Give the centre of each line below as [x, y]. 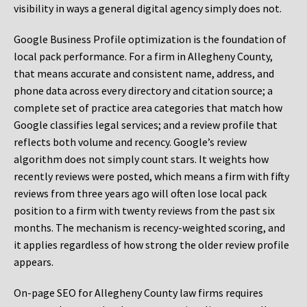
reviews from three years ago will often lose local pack [140, 194]
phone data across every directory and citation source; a [143, 91]
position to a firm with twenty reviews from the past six [144, 211]
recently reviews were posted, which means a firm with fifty [151, 176]
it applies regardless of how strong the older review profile [151, 245]
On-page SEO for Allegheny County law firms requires [138, 293]
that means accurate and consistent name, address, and [144, 74]
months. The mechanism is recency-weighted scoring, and [149, 228]
